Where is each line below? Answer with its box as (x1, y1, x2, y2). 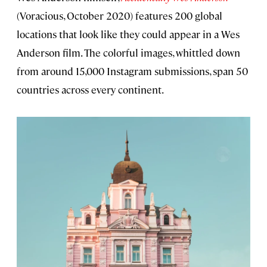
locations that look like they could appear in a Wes (17, 27, 240, 41)
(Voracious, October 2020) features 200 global (17, 9, 222, 23)
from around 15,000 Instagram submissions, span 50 (17, 64, 248, 78)
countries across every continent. (17, 83, 164, 97)
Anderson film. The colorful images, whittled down (17, 46, 240, 60)
